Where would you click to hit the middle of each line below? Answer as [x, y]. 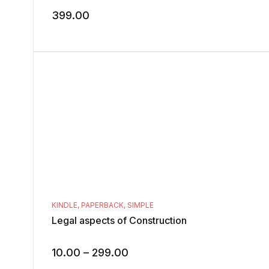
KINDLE [65, 205]
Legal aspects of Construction [119, 221]
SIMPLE [141, 205]
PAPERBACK [102, 205]
